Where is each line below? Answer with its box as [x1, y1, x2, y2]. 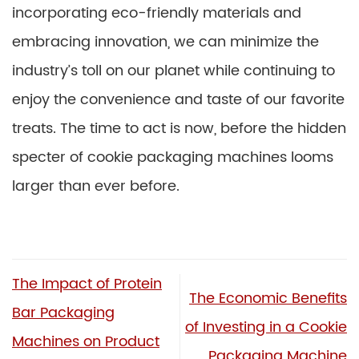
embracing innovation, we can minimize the [12, 30, 319, 54]
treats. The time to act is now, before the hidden [12, 117, 346, 140]
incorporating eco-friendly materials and [12, 2, 301, 25]
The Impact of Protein [12, 272, 162, 296]
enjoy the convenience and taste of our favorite [12, 88, 345, 111]
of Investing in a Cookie [185, 315, 347, 339]
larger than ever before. [12, 175, 179, 198]
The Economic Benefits [189, 286, 347, 310]
